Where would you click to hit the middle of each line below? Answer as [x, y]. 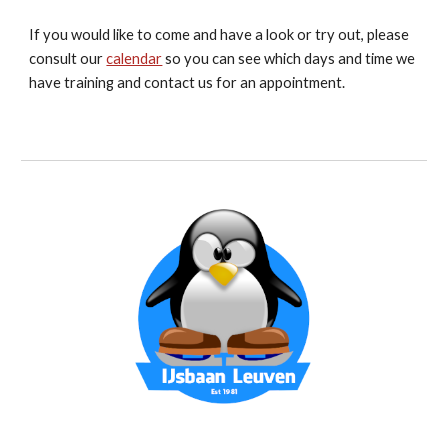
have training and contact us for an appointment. [187, 82]
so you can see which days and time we [289, 58]
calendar [134, 58]
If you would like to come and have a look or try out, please [219, 34]
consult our [68, 58]
